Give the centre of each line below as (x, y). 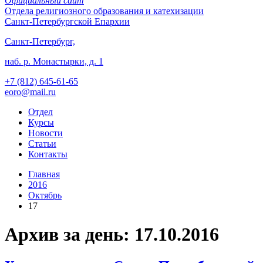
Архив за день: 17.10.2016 (112, 235)
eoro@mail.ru (30, 92)
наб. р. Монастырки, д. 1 (54, 61)
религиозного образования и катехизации (119, 11)
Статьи (42, 144)
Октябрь (45, 195)
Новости (45, 133)
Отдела (19, 11)
